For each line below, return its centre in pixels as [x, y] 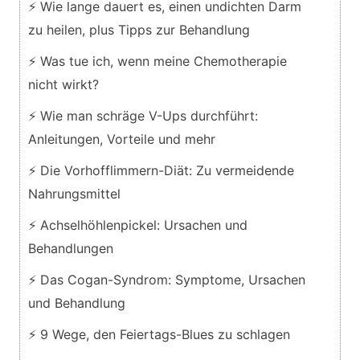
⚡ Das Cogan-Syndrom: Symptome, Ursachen [166, 279]
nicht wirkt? [63, 84]
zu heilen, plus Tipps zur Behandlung [139, 29]
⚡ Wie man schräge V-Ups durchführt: [143, 115]
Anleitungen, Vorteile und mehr [121, 139]
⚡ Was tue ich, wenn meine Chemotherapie [157, 61]
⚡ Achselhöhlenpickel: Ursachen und [137, 225]
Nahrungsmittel [74, 193]
